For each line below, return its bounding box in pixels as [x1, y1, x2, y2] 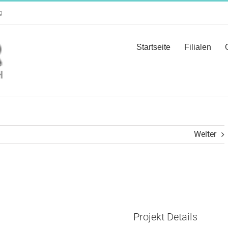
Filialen [184, 42, 211, 51]
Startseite [136, 42, 170, 51]
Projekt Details [133, 211, 197, 223]
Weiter [194, 129, 216, 139]
